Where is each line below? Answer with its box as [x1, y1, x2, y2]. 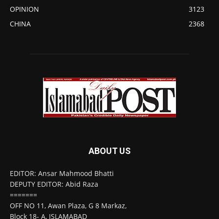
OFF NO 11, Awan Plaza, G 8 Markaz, [10, 201, 127, 211]
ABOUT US [88, 146, 131, 156]
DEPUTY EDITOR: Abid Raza [10, 179, 98, 189]
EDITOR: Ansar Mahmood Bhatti [10, 169, 114, 178]
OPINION [10, 4, 39, 14]
